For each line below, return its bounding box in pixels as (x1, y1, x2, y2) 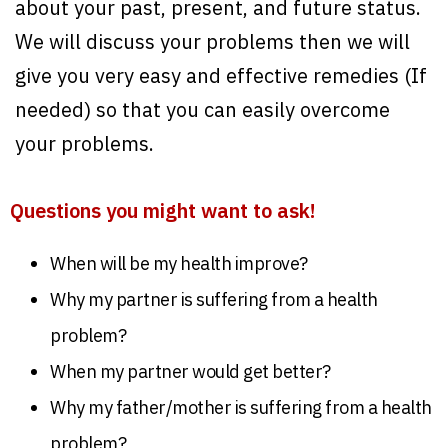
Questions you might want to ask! (10, 196, 316, 224)
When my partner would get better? (50, 359, 331, 383)
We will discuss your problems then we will (15, 28, 410, 56)
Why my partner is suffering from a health (50, 287, 378, 311)
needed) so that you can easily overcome (15, 96, 390, 124)
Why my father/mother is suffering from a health (50, 395, 432, 419)
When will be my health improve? (50, 251, 308, 275)
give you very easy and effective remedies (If (15, 62, 427, 90)
